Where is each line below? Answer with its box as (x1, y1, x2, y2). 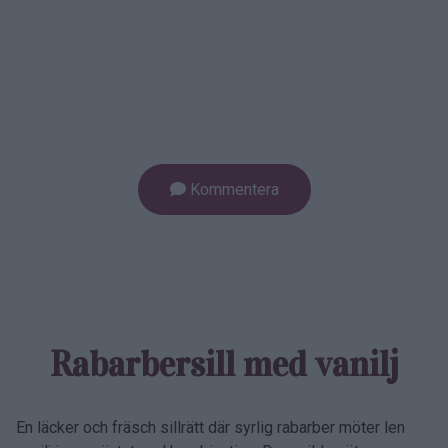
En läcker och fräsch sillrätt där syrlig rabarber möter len (16, 417, 405, 437)
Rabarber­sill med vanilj (49, 342, 399, 386)
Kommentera (185, 179, 279, 199)
